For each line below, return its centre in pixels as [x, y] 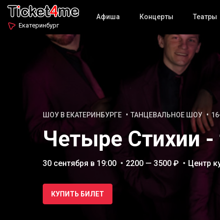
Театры [205, 17]
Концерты [156, 17]
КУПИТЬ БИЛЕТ [78, 194]
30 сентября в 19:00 [80, 163]
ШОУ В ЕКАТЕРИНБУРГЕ [82, 115]
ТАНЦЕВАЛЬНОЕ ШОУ [166, 115]
